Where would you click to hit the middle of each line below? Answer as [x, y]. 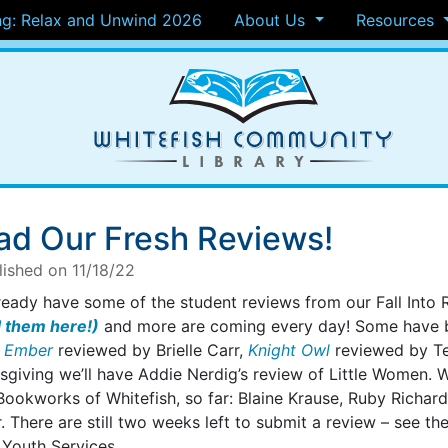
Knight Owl [289, 350]
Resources [398, 20]
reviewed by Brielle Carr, [150, 350]
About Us [272, 20]
